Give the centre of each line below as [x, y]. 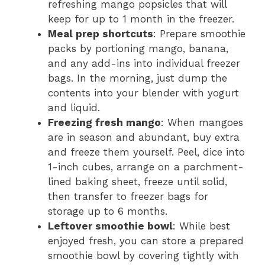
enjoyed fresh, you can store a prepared [146, 241]
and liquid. [74, 108]
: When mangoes [202, 123]
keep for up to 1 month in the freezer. [141, 19]
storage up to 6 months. [108, 211]
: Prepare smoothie [199, 34]
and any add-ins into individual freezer [144, 64]
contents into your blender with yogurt [143, 93]
